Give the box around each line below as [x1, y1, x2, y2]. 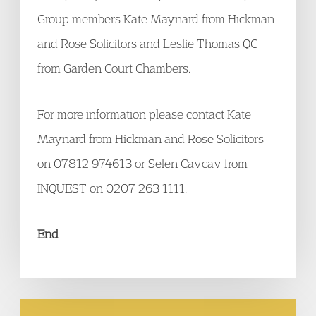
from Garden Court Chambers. [37, 61, 190, 75]
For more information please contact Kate [37, 107, 251, 121]
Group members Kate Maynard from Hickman [37, 11, 274, 26]
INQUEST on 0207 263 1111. [37, 181, 187, 195]
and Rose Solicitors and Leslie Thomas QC [37, 36, 257, 51]
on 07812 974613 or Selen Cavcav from [37, 156, 248, 171]
